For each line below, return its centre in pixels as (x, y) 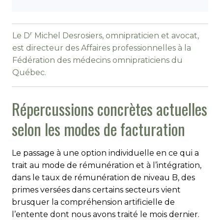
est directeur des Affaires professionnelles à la (102, 48)
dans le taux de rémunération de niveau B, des (103, 178)
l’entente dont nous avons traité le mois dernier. (106, 214)
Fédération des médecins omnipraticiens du (97, 60)
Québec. (29, 72)
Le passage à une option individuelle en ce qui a (105, 153)
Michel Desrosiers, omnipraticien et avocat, (116, 36)
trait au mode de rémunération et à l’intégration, (107, 165)
